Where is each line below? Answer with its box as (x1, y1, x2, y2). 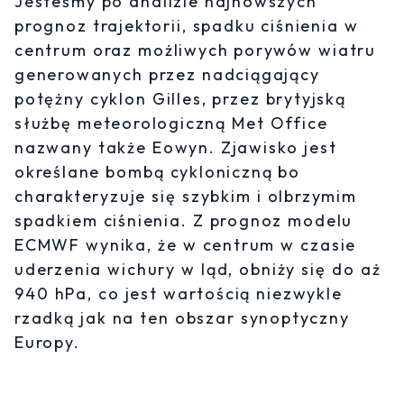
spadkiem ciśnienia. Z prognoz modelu (14, 209, 353, 231)
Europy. (14, 331, 80, 353)
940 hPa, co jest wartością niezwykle (14, 282, 343, 304)
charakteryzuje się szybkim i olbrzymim (14, 185, 357, 207)
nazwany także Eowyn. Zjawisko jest (14, 136, 337, 158)
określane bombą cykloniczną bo (14, 161, 301, 182)
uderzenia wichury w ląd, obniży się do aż (14, 258, 381, 280)
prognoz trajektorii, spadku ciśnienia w (14, 14, 359, 36)
